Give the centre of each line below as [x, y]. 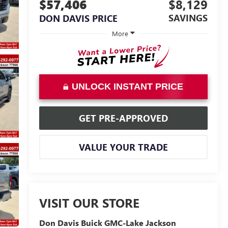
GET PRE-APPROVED [123, 118]
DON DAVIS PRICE [78, 19]
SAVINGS [188, 18]
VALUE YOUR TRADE [123, 147]
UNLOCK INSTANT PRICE [128, 86]
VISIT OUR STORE [89, 203]
